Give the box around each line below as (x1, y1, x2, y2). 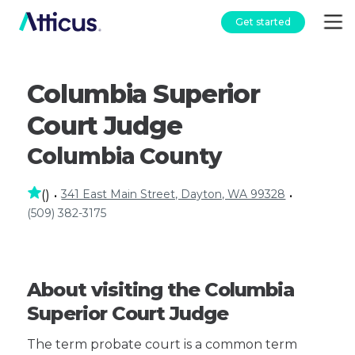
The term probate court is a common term (27, 337, 298, 352)
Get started (235, 15, 291, 28)
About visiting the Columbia (27, 278, 295, 301)
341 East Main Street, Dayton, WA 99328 (61, 187, 286, 201)
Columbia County (27, 143, 221, 170)
